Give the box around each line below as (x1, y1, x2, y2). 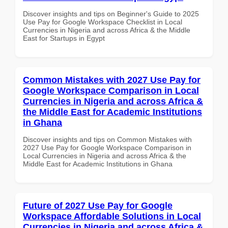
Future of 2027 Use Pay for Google (23, 200, 173, 211)
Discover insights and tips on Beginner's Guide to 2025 (23, 9, 199, 18)
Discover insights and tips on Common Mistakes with (23, 135, 192, 144)
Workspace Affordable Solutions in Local (23, 211, 201, 221)
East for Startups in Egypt (23, 34, 105, 42)
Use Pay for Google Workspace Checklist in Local (23, 17, 182, 26)
